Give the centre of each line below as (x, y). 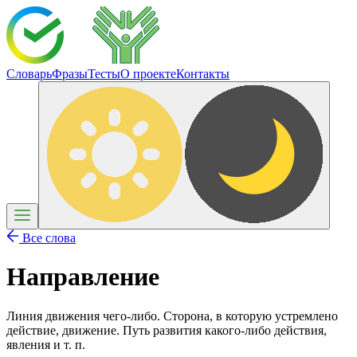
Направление (83, 277)
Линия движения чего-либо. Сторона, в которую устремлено (172, 316)
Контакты (203, 74)
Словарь (29, 74)
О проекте (148, 74)
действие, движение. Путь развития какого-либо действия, (167, 330)
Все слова (47, 238)
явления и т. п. (46, 344)
